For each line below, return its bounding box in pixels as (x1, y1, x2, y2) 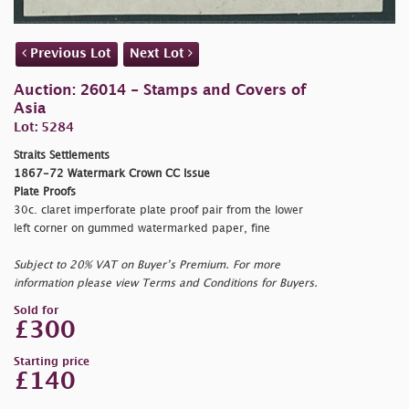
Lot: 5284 (14, 121, 74, 134)
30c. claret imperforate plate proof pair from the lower (14, 205, 303, 216)
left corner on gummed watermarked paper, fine (14, 224, 270, 235)
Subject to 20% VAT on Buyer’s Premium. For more (14, 260, 280, 271)
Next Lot (130, 47, 188, 60)
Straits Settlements (14, 151, 110, 162)
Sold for (14, 306, 58, 317)
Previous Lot (26, 47, 111, 60)
